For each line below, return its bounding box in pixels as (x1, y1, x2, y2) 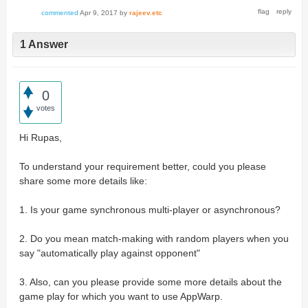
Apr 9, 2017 (79, 9, 118, 16)
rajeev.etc (129, 9, 162, 16)
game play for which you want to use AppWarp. (19, 290, 223, 302)
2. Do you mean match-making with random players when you (19, 232, 289, 244)
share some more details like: (19, 175, 147, 186)
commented (41, 9, 78, 16)
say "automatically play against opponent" (19, 247, 200, 258)
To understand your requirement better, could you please (19, 160, 266, 172)
